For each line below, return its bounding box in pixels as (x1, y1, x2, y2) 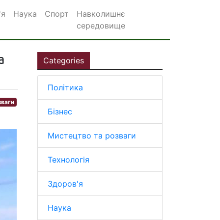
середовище (77, 21, 126, 30)
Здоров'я (48, 179, 83, 189)
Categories (43, 55, 84, 65)
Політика (48, 82, 83, 92)
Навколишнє (77, 9, 126, 19)
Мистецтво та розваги (48, 131, 136, 140)
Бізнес (48, 107, 72, 116)
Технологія (48, 155, 89, 165)
